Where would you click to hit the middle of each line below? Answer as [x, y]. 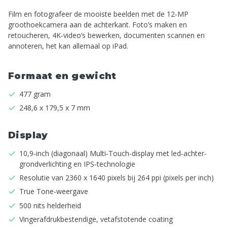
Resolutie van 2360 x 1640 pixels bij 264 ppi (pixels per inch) [117, 178]
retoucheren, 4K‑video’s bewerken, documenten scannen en [106, 35]
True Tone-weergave [54, 192]
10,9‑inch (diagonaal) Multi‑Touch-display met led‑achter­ [113, 154]
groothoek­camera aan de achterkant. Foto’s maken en [98, 24]
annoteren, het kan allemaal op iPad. [68, 46]
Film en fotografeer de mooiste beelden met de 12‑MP [98, 14]
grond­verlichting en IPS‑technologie [77, 164]
